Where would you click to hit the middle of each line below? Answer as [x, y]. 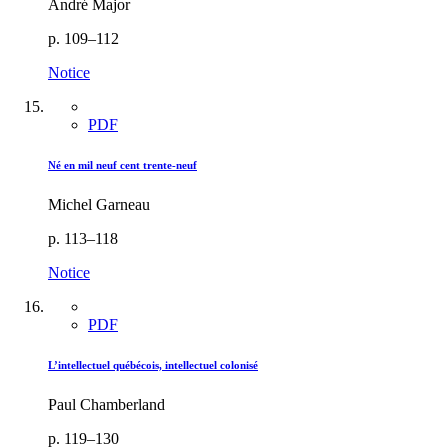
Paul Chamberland [106, 405]
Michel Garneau [99, 205]
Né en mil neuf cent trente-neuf [122, 165]
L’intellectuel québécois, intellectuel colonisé [153, 365]
